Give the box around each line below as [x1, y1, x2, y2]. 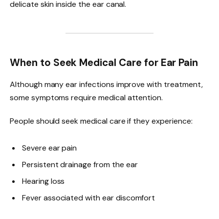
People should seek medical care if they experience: [10, 115, 193, 126]
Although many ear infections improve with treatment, [10, 79, 203, 89]
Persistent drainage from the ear [22, 159, 138, 170]
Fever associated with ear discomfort [22, 192, 155, 203]
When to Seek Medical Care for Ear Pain [10, 56, 198, 69]
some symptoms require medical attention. [10, 92, 163, 103]
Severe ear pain [22, 142, 77, 153]
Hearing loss [22, 175, 65, 186]
